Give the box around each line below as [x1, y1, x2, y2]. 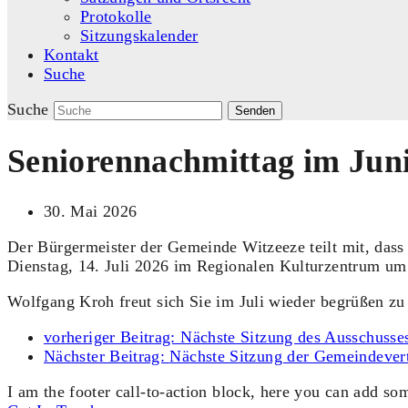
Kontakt [44, 46, 99, 64]
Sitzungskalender [80, 26, 199, 45]
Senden [234, 104, 275, 117]
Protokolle [80, 7, 152, 25]
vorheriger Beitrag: [44, 328, 181, 347]
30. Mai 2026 [44, 202, 138, 221]
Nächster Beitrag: [44, 347, 170, 366]
